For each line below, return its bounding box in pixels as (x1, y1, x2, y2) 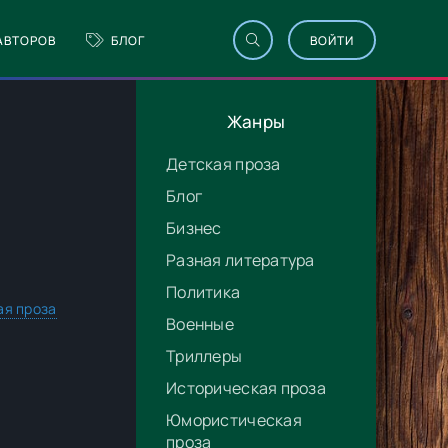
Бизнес (166, 217, 222, 239)
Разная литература (166, 249, 315, 271)
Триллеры (166, 345, 243, 367)
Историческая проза (166, 377, 327, 399)
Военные (166, 313, 234, 335)
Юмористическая (166, 409, 302, 431)
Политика (166, 281, 241, 303)
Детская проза (166, 153, 281, 175)
